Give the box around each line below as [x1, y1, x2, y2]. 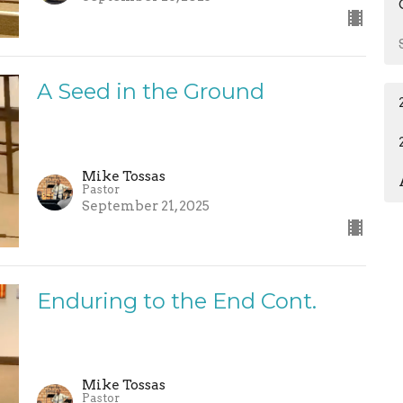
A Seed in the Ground [36, 78, 264, 105]
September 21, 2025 [81, 197, 210, 214]
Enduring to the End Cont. [36, 287, 317, 314]
